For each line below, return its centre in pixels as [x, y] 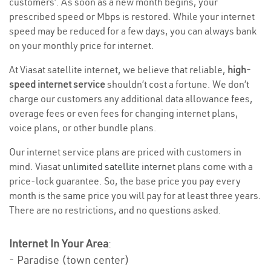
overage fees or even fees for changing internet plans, [124, 113]
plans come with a [214, 167]
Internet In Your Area [59, 244]
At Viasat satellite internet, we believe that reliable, [118, 70]
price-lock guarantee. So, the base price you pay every [125, 181]
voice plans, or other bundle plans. [83, 128]
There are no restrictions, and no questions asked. [115, 210]
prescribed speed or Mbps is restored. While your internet [132, 17]
